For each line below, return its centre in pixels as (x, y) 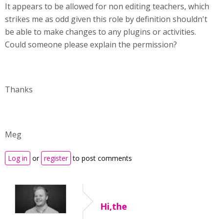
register (56, 158)
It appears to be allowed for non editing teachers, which (107, 6)
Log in (18, 158)
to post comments (101, 158)
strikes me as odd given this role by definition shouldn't (106, 19)
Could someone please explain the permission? (91, 44)
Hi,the (114, 206)
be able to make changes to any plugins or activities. (100, 32)
